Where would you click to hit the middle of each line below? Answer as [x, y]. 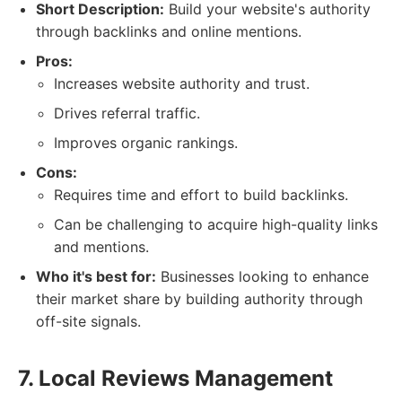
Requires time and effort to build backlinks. [201, 195]
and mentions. [101, 247]
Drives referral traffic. [127, 113]
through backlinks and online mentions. [169, 31]
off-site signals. [88, 321]
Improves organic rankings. [146, 143]
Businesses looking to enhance [262, 276]
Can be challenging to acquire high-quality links [216, 224]
